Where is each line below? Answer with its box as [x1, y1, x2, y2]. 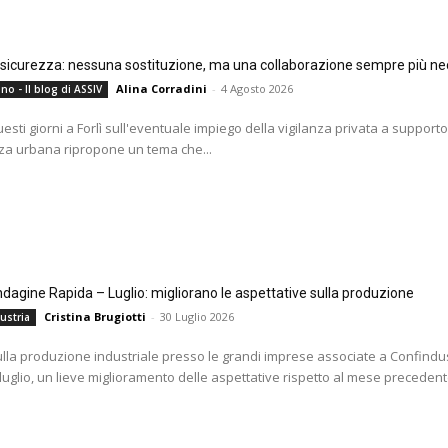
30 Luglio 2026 [159, 309, 234, 325]
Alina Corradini [115, 81, 207, 97]
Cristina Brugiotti [43, 309, 146, 325]
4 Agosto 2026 [220, 81, 293, 97]
